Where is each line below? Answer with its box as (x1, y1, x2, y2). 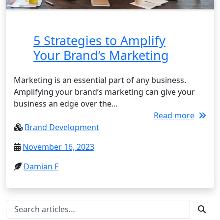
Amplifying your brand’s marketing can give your (14, 86, 195, 97)
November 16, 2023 (23, 141, 94, 152)
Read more (154, 110, 194, 121)
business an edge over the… (14, 98, 118, 109)
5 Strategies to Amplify (33, 31, 165, 49)
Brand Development (25, 121, 99, 133)
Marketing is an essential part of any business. (14, 74, 186, 85)
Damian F (24, 161, 58, 172)
